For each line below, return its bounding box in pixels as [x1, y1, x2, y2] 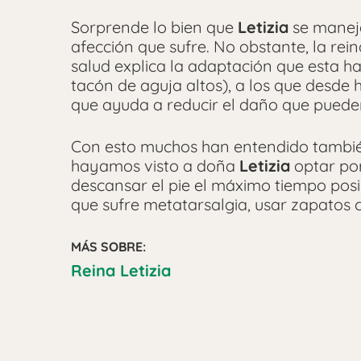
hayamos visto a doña [71, 156, 239, 176]
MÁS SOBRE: [71, 239, 146, 255]
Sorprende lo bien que [71, 17, 238, 38]
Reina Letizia [71, 260, 171, 281]
